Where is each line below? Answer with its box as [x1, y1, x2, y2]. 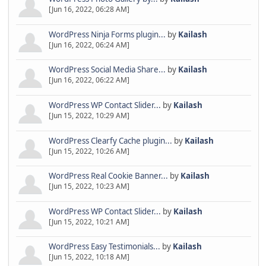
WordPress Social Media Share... [48, 64, 166, 75]
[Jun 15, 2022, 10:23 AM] [48, 181, 129, 192]
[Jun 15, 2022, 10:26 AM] [48, 145, 129, 156]
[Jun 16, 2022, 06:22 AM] [48, 75, 129, 85]
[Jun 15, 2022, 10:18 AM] [48, 252, 129, 262]
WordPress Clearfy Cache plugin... [48, 135, 172, 146]
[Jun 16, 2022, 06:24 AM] [48, 39, 129, 50]
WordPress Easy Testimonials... [48, 241, 160, 252]
